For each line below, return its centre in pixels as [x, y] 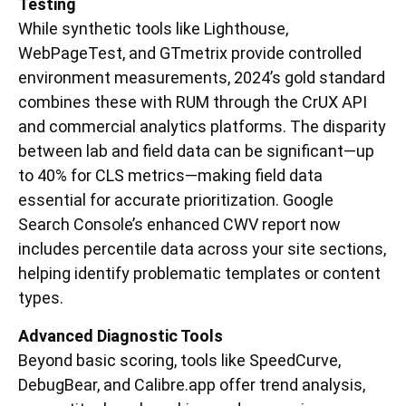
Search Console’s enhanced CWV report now [179, 225]
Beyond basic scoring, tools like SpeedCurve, [179, 360]
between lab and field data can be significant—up [196, 151]
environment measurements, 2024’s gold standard [202, 78]
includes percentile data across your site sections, [202, 249]
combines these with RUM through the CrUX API [193, 102]
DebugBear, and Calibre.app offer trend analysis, [192, 384]
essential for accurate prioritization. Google [176, 200]
